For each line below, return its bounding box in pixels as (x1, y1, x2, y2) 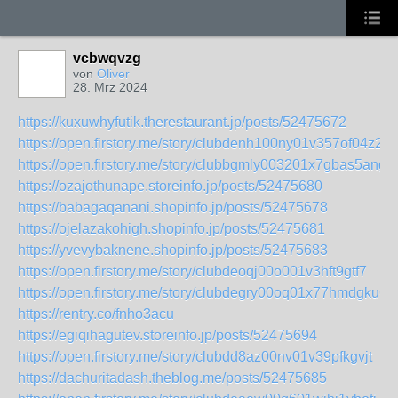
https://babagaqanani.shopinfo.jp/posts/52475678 (18, 200, 328, 215)
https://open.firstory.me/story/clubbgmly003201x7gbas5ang (18, 157, 386, 172)
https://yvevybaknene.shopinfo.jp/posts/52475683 (18, 243, 328, 258)
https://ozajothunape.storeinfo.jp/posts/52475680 (18, 179, 322, 194)
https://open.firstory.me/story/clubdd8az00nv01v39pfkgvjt (18, 349, 372, 364)
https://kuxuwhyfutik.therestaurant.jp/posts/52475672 (18, 115, 346, 130)
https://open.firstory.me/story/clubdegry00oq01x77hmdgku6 (18, 285, 387, 300)
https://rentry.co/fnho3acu (18, 306, 174, 322)
